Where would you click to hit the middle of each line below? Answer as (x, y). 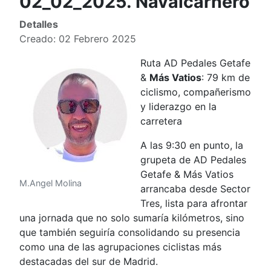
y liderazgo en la (178, 106)
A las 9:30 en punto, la (192, 145)
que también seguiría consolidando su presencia (130, 232)
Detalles (39, 24)
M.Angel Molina (51, 183)
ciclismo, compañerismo (196, 92)
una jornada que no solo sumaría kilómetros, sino (132, 218)
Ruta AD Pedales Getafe (195, 63)
